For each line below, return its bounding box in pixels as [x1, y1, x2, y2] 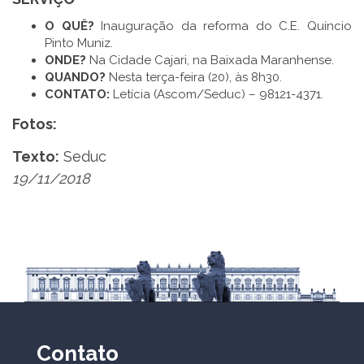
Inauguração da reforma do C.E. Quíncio [93, 18, 353, 33]
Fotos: [12, 115, 57, 133]
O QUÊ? [45, 18, 94, 33]
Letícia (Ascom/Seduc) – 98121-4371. [110, 86, 323, 102]
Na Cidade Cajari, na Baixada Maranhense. [86, 52, 334, 67]
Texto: [12, 147, 59, 165]
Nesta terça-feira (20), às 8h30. [106, 69, 282, 84]
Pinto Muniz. [45, 35, 113, 50]
